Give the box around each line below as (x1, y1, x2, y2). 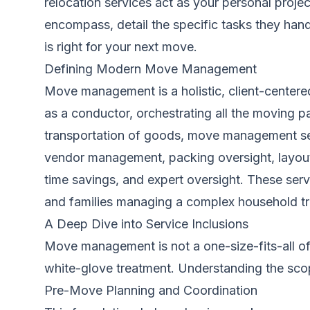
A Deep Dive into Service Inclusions (44, 217, 248, 231)
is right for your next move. (44, 39, 197, 54)
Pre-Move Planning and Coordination (44, 283, 257, 298)
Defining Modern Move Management (44, 62, 257, 76)
